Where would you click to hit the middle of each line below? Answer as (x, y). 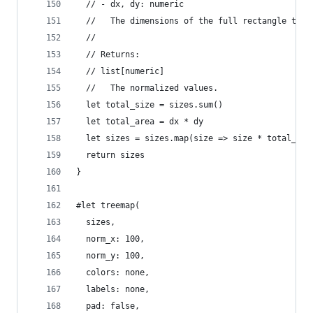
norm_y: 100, (110, 256)
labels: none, (113, 289)
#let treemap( (108, 205)
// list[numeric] (120, 71)
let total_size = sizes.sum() (150, 105)
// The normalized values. (147, 88)
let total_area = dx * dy (140, 122)
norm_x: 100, (110, 239)
